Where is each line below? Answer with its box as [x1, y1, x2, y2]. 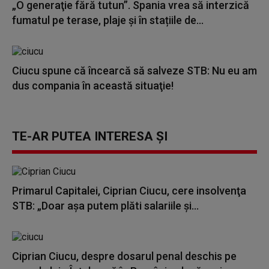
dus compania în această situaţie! [12, 79, 174, 92]
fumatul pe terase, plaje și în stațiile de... [12, 14, 204, 26]
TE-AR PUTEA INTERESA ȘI [12, 129, 168, 144]
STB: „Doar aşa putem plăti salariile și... [12, 199, 199, 212]
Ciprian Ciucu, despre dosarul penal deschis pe [12, 250, 237, 262]
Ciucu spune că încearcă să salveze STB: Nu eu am [12, 64, 257, 77]
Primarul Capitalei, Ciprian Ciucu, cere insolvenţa [12, 184, 246, 197]
